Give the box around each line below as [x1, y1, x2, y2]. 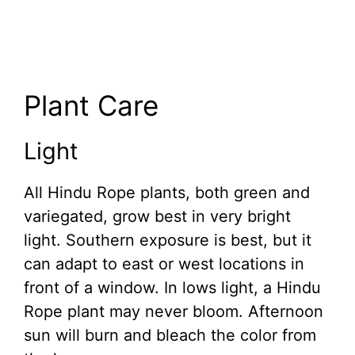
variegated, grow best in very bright [24, 207, 291, 227]
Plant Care [24, 89, 158, 123]
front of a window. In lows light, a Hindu [24, 278, 321, 298]
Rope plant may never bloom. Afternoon [24, 302, 323, 322]
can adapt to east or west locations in [24, 254, 304, 274]
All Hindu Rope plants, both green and [24, 183, 310, 203]
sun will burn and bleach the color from [24, 326, 316, 345]
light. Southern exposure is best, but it [24, 231, 311, 250]
